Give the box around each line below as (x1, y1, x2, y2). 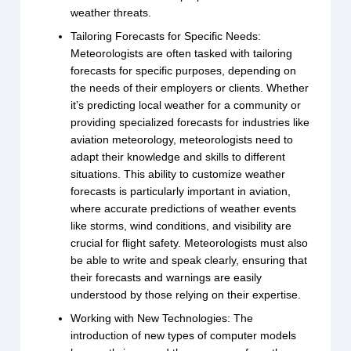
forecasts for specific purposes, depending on (71, 64, 297, 78)
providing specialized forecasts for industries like (71, 116, 310, 129)
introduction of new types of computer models (71, 329, 297, 342)
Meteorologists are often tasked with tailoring (71, 47, 293, 60)
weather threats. (71, 6, 152, 20)
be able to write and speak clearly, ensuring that (71, 254, 308, 267)
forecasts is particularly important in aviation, (71, 185, 291, 198)
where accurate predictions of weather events (71, 202, 297, 215)
